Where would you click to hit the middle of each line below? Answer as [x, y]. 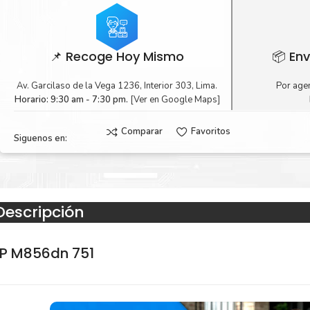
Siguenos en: [40, 138]
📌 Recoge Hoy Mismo [117, 56]
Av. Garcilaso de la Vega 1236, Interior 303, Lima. [117, 86]
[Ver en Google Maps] [174, 100]
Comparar [142, 132]
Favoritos [210, 132]
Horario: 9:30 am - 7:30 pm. [71, 100]
